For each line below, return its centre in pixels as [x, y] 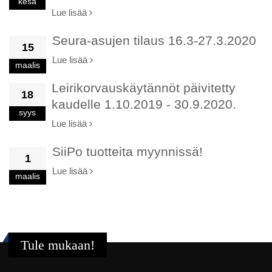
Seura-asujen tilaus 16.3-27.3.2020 [154, 40]
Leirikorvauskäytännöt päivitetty [144, 88]
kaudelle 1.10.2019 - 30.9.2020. [144, 104]
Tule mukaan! [58, 245]
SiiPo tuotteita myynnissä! [127, 151]
